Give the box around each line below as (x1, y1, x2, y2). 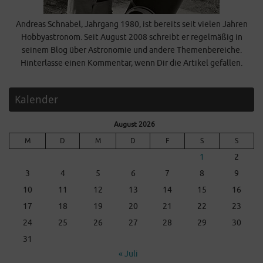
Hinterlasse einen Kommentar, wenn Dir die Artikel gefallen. (21, 58, 242, 68)
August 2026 (114, 119, 155, 129)
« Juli (118, 248, 138, 259)
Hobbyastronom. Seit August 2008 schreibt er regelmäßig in (21, 32, 242, 42)
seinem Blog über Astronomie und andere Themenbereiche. (21, 45, 242, 55)
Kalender (15, 92, 58, 106)
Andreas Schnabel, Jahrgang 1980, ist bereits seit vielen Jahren (15, 19, 248, 29)
